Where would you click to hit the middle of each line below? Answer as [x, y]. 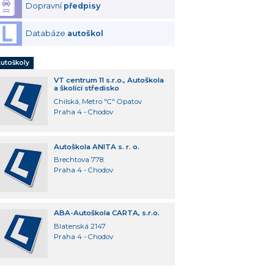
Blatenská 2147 [80, 227]
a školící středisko [86, 88]
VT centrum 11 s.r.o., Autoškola [109, 80]
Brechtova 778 [78, 160]
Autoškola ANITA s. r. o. [96, 146]
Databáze [47, 34]
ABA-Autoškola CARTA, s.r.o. [106, 213]
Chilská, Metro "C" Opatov [98, 101]
